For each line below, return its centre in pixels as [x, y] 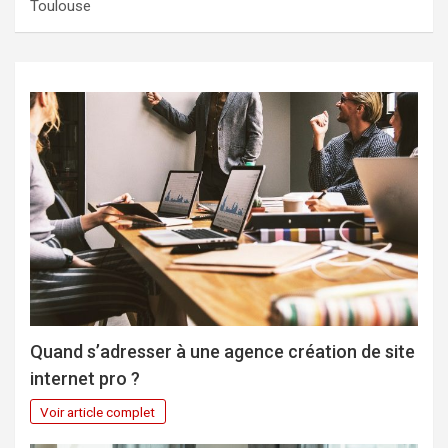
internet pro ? [85, 378]
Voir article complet [98, 411]
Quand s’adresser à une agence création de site [222, 351]
